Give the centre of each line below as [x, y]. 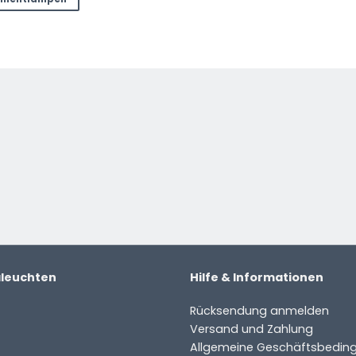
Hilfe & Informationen [257, 277]
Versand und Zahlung [252, 329]
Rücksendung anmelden [259, 310]
